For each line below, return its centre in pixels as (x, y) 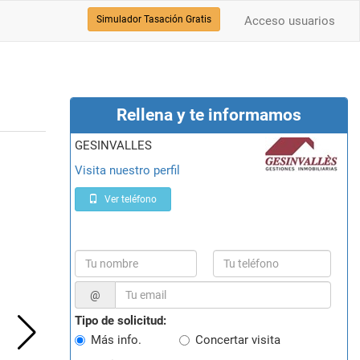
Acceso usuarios (290, 21)
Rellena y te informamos (209, 115)
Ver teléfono (130, 199)
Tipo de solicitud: (120, 321)
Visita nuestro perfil (131, 170)
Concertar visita (237, 340)
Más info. (116, 340)
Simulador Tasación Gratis (154, 19)
